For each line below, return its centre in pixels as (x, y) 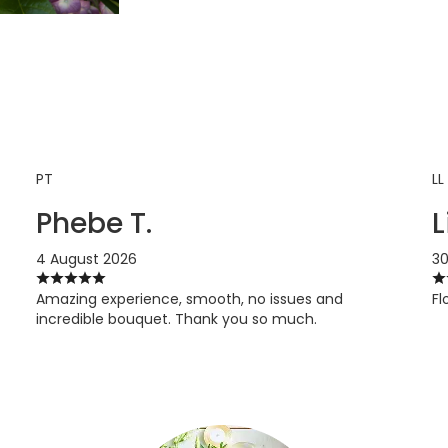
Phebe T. (93, 224)
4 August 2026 (86, 259)
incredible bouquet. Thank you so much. (176, 319)
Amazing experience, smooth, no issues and (189, 299)
